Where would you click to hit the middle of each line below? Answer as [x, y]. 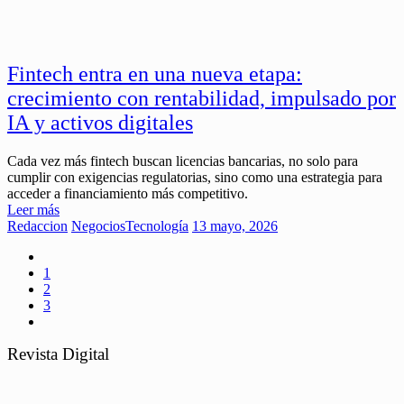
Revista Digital [58, 354]
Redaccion [37, 226]
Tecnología [157, 226]
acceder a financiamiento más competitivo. [128, 194]
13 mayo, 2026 [235, 226]
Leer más [33, 210]
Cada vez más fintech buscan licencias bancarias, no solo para [183, 161]
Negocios [98, 226]
